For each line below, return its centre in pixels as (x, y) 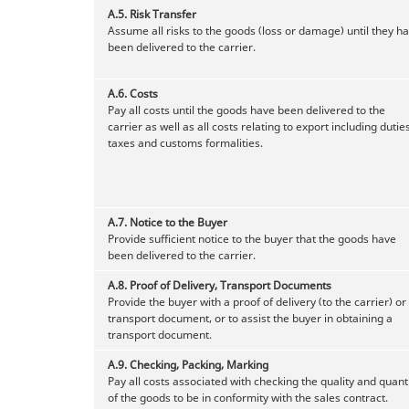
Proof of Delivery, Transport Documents (231, 285)
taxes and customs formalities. (185, 142)
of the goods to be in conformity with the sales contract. (248, 397)
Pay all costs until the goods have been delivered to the (246, 110)
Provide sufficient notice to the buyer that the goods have (252, 238)
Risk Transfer (163, 14)
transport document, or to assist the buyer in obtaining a (250, 318)
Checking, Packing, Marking (199, 364)
